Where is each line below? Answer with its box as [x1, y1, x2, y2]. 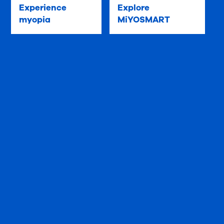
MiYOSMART [117, 14, 170, 25]
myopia [19, 14, 51, 25]
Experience [19, 2, 67, 13]
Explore [117, 2, 149, 13]
